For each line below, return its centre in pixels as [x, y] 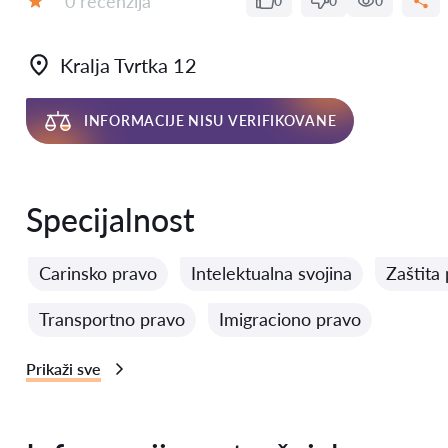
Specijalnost [110, 219]
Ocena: [54, 19]
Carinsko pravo [98, 273]
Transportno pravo [112, 319]
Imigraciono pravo [290, 319]
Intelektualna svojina [271, 273]
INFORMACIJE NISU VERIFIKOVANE [210, 120]
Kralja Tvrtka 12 [128, 65]
